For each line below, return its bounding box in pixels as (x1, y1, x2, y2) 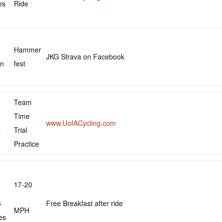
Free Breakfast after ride (46, 198, 123, 208)
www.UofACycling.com (46, 118, 116, 128)
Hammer (14, 45, 41, 55)
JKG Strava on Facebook (46, 52, 124, 61)
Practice (14, 139, 39, 149)
